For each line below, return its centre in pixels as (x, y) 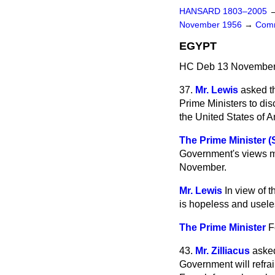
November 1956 (212, 25)
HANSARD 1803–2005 (223, 11)
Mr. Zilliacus (223, 251)
